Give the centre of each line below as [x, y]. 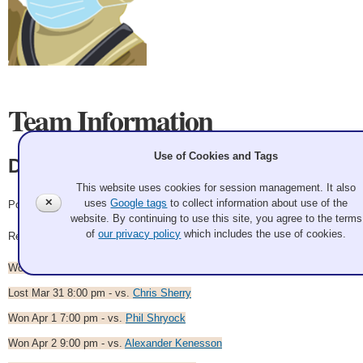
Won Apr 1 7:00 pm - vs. [67, 318]
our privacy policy [140, 234]
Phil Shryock [156, 318]
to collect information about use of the [258, 203]
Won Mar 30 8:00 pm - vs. [71, 268]
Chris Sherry [162, 293]
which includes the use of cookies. [264, 234]
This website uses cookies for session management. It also [216, 188]
